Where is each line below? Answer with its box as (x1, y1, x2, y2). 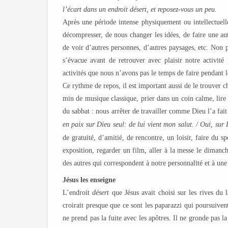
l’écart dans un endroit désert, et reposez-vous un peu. (63, 6, 217, 13)
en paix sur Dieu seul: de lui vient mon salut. (63, 121, 196, 128)
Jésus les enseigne (63, 176, 116, 184)
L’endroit (63, 189, 93, 196)
